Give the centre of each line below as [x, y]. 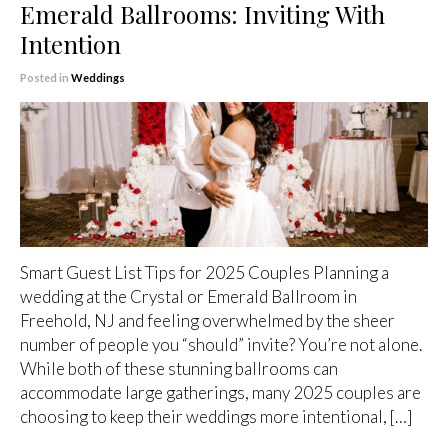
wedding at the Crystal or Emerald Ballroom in [188, 297]
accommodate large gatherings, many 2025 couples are [220, 393]
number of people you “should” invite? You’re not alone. [221, 345]
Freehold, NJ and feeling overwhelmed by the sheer [207, 321]
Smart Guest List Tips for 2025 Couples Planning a [204, 273]
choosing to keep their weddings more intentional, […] [216, 417]
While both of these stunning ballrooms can [179, 369]
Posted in [45, 77]
